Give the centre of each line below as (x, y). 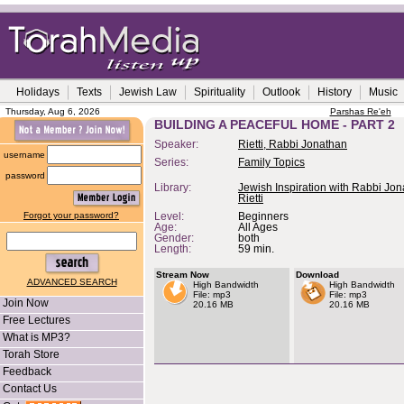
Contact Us (30, 389)
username (24, 155)
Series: (171, 162)
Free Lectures (37, 320)
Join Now (26, 303)
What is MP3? (37, 337)
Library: (173, 188)
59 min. (256, 249)
